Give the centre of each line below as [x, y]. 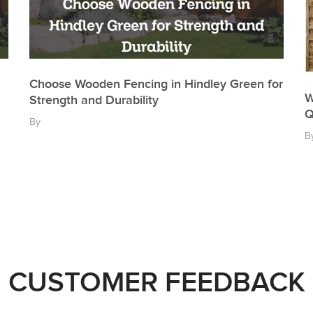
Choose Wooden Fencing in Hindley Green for [156, 85]
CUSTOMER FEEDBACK [156, 283]
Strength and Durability [94, 101]
